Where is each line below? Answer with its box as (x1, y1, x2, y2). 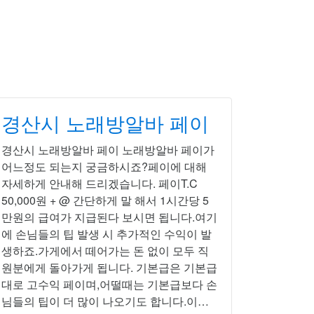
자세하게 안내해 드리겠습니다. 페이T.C (1, 175, 198, 191)
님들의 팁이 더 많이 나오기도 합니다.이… (1, 293, 209, 309)
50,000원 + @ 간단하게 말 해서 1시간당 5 (1, 192, 209, 208)
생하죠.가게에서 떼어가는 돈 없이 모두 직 (1, 243, 209, 259)
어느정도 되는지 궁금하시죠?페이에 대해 (1, 158, 207, 175)
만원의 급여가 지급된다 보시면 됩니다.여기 (1, 209, 217, 225)
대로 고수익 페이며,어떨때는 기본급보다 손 (1, 276, 217, 292)
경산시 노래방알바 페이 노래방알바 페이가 (1, 142, 214, 158)
